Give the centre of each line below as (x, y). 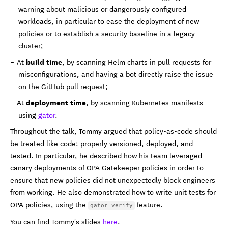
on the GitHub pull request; (63, 86)
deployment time (56, 102)
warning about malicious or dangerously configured (102, 8)
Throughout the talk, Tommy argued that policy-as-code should (113, 131)
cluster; (31, 45)
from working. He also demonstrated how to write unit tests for (113, 192)
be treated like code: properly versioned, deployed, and (102, 143)
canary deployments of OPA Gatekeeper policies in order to (107, 167)
